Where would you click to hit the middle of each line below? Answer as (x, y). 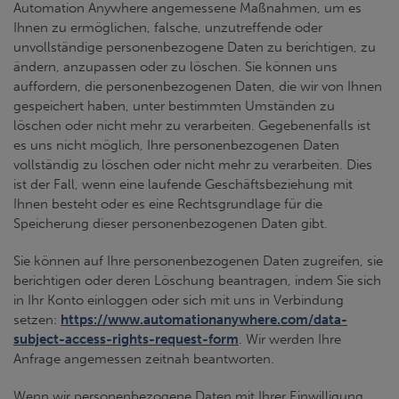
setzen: (37, 320)
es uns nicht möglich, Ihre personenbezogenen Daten (176, 145)
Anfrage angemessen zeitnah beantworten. (144, 359)
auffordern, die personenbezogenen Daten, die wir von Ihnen (198, 86)
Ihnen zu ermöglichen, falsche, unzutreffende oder (168, 28)
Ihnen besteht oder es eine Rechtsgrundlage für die (168, 204)
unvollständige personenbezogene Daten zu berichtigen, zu (195, 47)
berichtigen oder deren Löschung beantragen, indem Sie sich (197, 281)
